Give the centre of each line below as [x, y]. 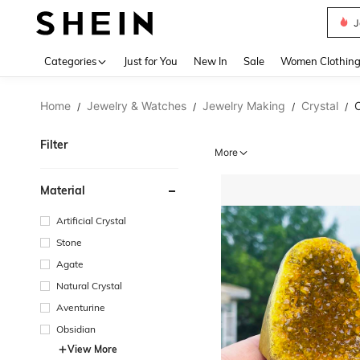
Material [63, 190]
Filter [54, 145]
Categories [70, 61]
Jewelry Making [244, 106]
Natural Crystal [89, 286]
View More [92, 349]
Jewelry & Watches [137, 106]
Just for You [151, 61]
